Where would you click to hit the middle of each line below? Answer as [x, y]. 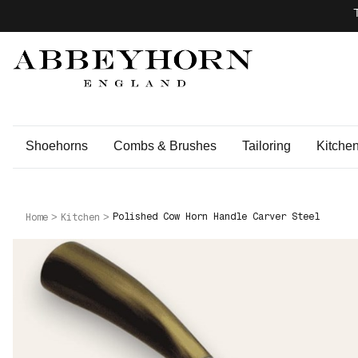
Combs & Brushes [165, 146]
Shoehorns [57, 146]
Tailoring [267, 146]
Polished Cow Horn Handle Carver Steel [216, 216]
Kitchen [80, 217]
